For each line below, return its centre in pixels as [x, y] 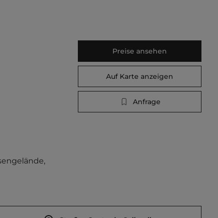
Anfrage [146, 102]
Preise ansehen [140, 51]
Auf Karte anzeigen [140, 76]
